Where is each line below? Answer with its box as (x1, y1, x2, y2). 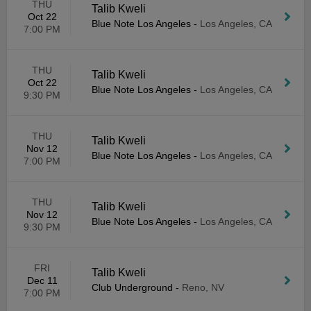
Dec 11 (26, 275, 58, 286)
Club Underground (92, 282, 173, 293)
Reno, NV (182, 282, 224, 293)
